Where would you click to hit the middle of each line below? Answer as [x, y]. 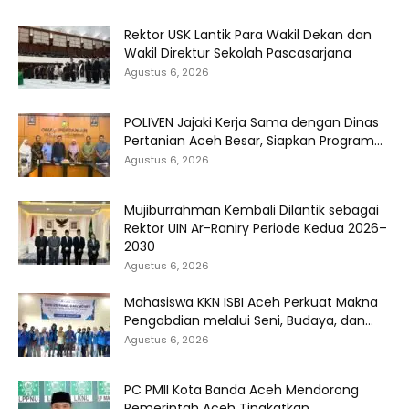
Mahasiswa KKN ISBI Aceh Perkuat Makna [251, 302]
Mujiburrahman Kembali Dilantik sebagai [252, 210]
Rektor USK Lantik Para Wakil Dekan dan [248, 34]
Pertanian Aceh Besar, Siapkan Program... [253, 140]
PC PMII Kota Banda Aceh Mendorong [241, 389]
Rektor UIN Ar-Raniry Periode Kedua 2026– [256, 228]
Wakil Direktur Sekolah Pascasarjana [238, 52]
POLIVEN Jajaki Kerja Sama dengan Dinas [252, 122]
